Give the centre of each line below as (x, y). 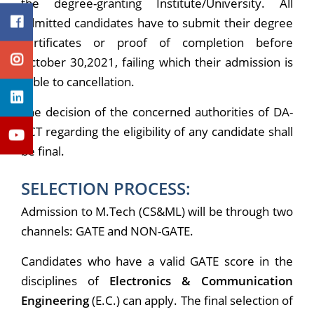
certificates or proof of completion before (157, 43)
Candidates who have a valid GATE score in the (157, 261)
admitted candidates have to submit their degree (157, 23)
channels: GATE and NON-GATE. (107, 231)
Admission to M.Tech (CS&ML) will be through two (157, 212)
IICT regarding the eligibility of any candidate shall (157, 132)
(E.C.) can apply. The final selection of (191, 301)
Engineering (55, 301)
